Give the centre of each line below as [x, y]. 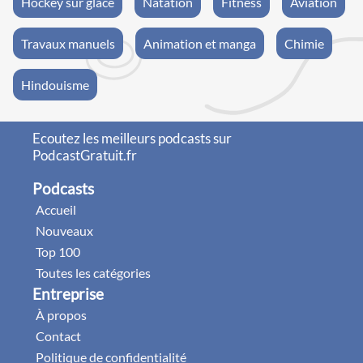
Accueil [56, 209]
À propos [61, 314]
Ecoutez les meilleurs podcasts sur [132, 138]
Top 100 [58, 251]
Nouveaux [64, 230]
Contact [58, 335]
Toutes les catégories [93, 272]
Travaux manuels [68, 43]
